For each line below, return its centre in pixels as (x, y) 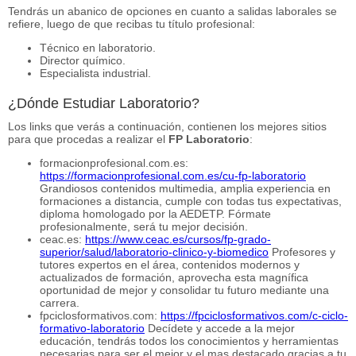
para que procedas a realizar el (88, 139)
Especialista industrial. (95, 73)
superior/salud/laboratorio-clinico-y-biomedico (154, 252)
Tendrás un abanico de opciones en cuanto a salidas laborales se (172, 11)
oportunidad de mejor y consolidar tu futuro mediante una (184, 290)
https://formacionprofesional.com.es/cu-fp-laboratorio (173, 175)
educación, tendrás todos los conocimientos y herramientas (189, 341)
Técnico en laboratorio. (98, 47)
